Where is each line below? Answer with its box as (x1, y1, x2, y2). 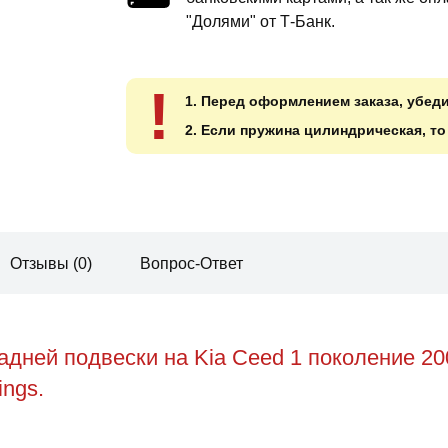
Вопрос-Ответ (140, 254, 243, 272)
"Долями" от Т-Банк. (186, 12, 336, 30)
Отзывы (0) (10, 254, 92, 272)
